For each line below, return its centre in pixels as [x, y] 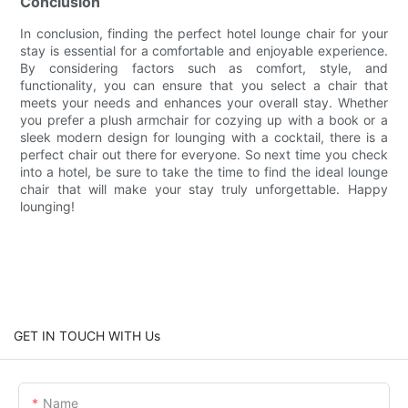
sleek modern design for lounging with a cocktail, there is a [204, 138]
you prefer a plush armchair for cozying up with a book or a [204, 120]
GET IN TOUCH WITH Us [87, 335]
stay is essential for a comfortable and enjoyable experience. [204, 51]
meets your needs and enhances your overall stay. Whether [204, 103]
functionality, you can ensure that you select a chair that [204, 86]
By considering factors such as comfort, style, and [204, 68]
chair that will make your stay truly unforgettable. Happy [204, 189]
